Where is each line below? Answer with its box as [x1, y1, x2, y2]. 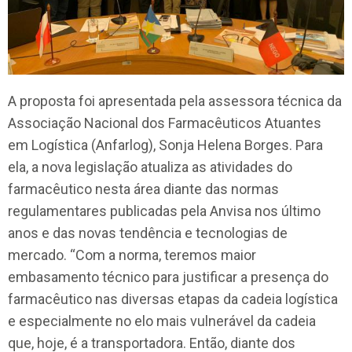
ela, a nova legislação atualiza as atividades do [8, 159, 292, 175]
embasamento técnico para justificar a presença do [8, 269, 328, 285]
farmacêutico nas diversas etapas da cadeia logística [8, 291, 338, 307]
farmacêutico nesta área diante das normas [8, 181, 279, 197]
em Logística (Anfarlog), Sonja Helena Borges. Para [8, 137, 323, 153]
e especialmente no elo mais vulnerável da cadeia [8, 313, 316, 329]
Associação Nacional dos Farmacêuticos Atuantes [8, 115, 321, 131]
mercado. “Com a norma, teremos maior [8, 247, 256, 263]
